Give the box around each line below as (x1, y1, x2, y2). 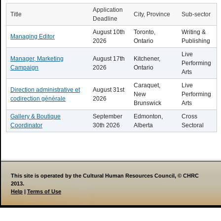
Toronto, (134, 29, 155, 36)
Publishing (182, 37, 210, 44)
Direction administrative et (10, 86, 80, 93)
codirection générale (10, 95, 66, 102)
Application (93, 6, 123, 13)
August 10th (93, 29, 125, 36)
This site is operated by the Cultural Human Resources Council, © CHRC (11, 173, 199, 179)
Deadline (93, 15, 117, 22)
